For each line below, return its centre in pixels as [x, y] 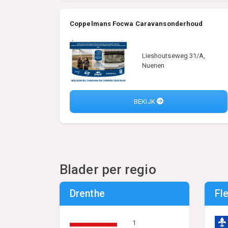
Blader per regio [108, 170]
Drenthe [87, 194]
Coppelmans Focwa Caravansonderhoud [136, 24]
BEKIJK [145, 101]
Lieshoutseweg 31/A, [174, 56]
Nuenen [153, 66]
